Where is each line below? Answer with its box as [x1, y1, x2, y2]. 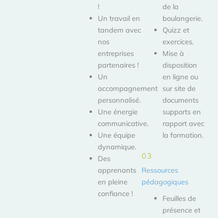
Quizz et [163, 25, 190, 35]
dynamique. [98, 142, 137, 152]
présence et [163, 205, 201, 215]
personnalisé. [98, 95, 141, 105]
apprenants [98, 165, 137, 175]
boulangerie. [163, 14, 205, 23]
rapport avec [163, 119, 205, 128]
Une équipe [98, 130, 136, 140]
